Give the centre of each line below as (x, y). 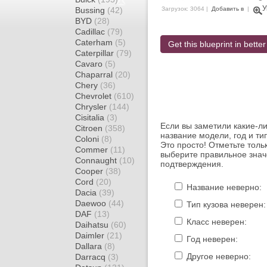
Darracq (91, 257)
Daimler (91, 235)
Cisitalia (91, 117)
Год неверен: (211, 239)
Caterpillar (96, 53)
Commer (93, 150)
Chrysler (92, 107)
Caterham (95, 42)
